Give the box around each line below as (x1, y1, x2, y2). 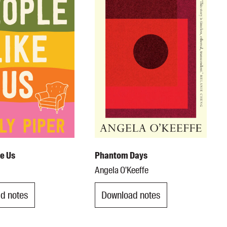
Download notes (101, 188, 161, 202)
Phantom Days (95, 149, 148, 162)
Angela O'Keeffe (95, 164, 149, 177)
